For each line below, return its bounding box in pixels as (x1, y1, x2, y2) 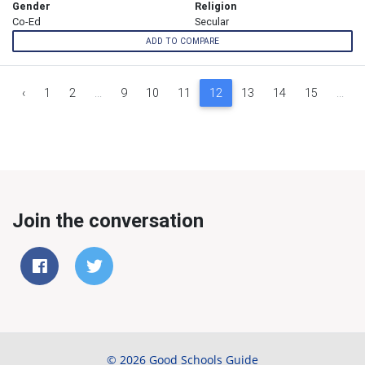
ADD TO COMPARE (146, 35, 219, 46)
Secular (195, 15, 229, 29)
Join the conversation (12, 208, 204, 232)
